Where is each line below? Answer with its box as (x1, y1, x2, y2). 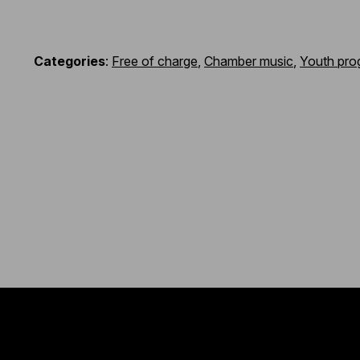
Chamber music (204, 53, 293, 70)
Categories (34, 53, 105, 70)
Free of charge (112, 53, 198, 70)
